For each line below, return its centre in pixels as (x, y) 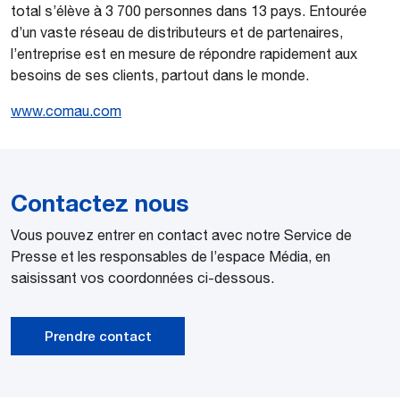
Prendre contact (98, 337)
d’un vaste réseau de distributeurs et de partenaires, (177, 33)
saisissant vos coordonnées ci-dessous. (142, 278)
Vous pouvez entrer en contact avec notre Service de (181, 235)
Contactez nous (100, 203)
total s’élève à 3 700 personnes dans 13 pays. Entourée (189, 11)
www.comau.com (66, 111)
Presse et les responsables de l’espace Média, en (171, 257)
